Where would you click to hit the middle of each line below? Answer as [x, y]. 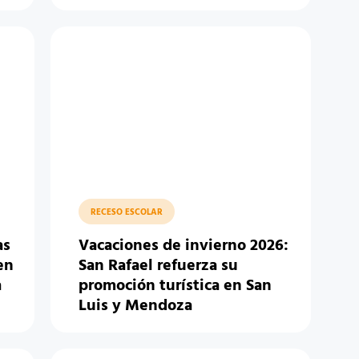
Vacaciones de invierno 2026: [183, 246]
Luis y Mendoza [135, 306]
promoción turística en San [175, 286]
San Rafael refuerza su [158, 266]
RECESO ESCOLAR [126, 212]
